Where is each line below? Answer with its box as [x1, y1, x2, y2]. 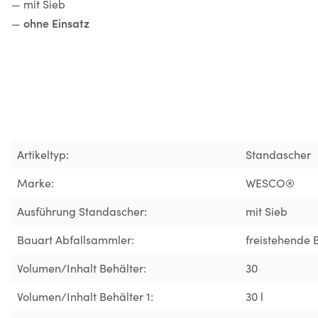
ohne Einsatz [23, 14, 89, 31]
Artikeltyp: [17, 146, 69, 162]
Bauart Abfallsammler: [17, 231, 134, 247]
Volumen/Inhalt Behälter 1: [17, 288, 153, 304]
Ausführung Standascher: [17, 203, 147, 219]
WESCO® [246, 175, 295, 190]
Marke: [17, 175, 54, 190]
